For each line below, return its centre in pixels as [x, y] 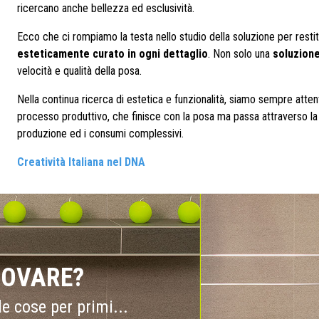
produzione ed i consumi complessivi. [100, 134]
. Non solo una [240, 54]
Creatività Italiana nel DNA [81, 162]
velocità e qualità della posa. [79, 71]
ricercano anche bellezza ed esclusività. [106, 8]
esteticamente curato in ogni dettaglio [113, 54]
